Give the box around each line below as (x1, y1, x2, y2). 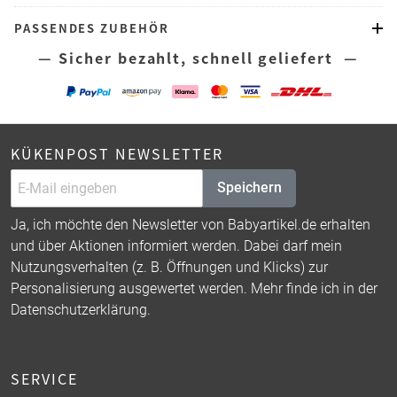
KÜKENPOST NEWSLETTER (11, 142, 223, 164)
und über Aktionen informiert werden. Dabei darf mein (11, 237, 342, 254)
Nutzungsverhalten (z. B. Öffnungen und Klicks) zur (11, 258, 328, 276)
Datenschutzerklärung (11, 300, 147, 318)
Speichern (217, 179, 282, 197)
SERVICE (11, 367, 78, 389)
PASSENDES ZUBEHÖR (14, 19, 169, 36)
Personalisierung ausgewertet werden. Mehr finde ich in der (11, 279, 378, 297)
